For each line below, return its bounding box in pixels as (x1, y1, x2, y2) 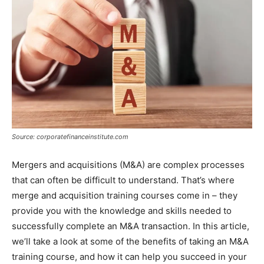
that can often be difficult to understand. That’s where (12, 174, 235, 186)
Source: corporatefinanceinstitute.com (12, 132, 128, 141)
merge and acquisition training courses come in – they (12, 189, 237, 201)
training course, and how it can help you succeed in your (12, 250, 247, 262)
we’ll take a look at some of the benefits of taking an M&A (12, 235, 249, 247)
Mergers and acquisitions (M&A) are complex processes (12, 159, 245, 170)
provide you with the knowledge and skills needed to (12, 204, 232, 216)
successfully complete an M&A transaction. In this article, (12, 220, 249, 232)
